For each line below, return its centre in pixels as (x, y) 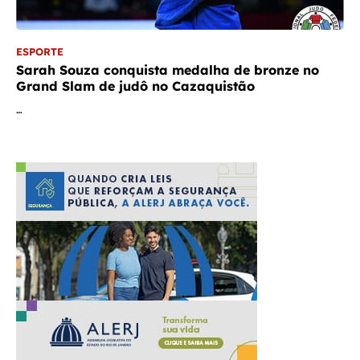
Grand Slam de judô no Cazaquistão (135, 86)
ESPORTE (40, 51)
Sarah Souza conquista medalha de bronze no (168, 70)
